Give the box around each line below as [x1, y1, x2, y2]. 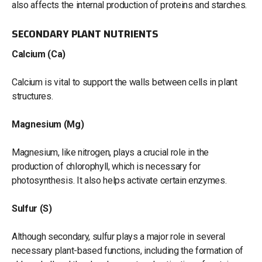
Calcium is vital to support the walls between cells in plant [12, 76, 237, 88]
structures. [12, 90, 53, 102]
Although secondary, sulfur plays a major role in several [12, 230, 226, 242]
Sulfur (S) [12, 202, 52, 214]
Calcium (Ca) [12, 48, 66, 60]
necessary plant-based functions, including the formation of [12, 244, 244, 256]
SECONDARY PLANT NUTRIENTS [12, 23, 158, 44]
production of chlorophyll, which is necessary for [12, 160, 201, 172]
